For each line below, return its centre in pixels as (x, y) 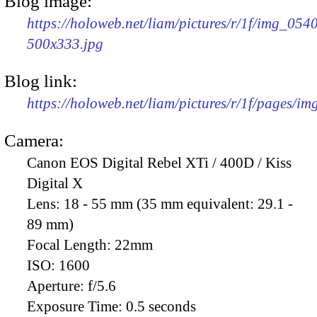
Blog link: (41, 81)
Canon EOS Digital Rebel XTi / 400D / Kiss (159, 163)
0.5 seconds (161, 307)
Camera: (34, 141)
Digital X (55, 184)
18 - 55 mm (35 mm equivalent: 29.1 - (178, 204)
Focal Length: (71, 245)
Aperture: (57, 286)
